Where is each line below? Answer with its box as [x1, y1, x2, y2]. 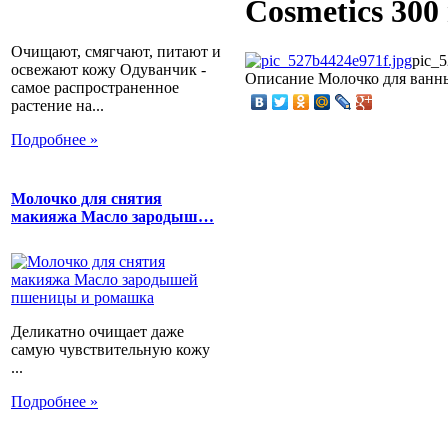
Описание [245, 69, 314, 87]
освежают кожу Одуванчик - [11, 60, 206, 78]
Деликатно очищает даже [11, 323, 184, 341]
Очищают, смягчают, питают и [11, 42, 221, 60]
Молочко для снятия [11, 189, 162, 207]
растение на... [11, 96, 104, 114]
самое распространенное [11, 78, 179, 96]
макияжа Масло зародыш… [11, 207, 214, 225]
